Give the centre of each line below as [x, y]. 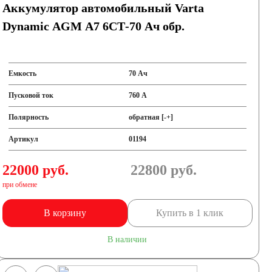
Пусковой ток [31, 95]
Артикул [23, 139]
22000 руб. [35, 170]
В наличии [127, 240]
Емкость [22, 73]
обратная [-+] [151, 117]
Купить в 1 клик [190, 213]
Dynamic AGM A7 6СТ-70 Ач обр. [93, 26]
